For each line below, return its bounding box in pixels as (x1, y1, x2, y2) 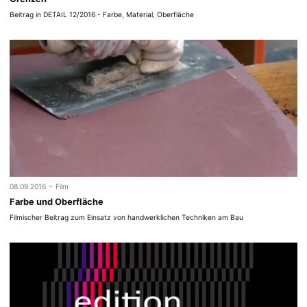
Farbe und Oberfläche (10, 196, 104, 207)
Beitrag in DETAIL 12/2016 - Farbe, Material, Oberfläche (10, 10, 195, 19)
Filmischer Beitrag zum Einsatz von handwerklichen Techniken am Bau (10, 213, 244, 222)
